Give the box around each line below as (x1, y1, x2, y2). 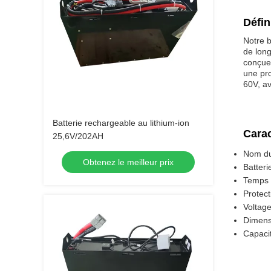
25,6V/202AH (53, 131, 103, 141)
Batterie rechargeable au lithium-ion (53, 118, 189, 128)
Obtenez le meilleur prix (83, 157, 174, 167)
